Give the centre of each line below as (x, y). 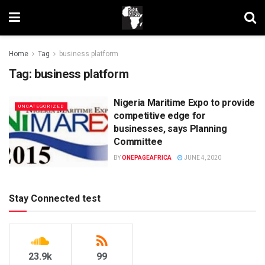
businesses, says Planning (170, 129)
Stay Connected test (55, 198)
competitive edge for (160, 116)
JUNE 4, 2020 (202, 158)
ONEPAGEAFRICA (147, 158)
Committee (138, 142)
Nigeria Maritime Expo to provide (184, 103)
